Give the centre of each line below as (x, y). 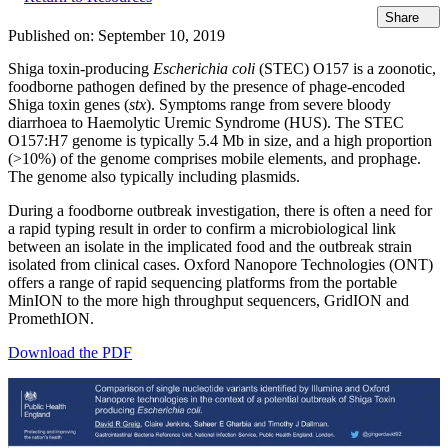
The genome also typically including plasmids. (154, 177)
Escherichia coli (204, 69)
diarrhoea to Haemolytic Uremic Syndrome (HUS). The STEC (206, 123)
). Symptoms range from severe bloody (268, 105)
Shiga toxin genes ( (68, 105)
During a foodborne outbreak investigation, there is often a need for (220, 211)
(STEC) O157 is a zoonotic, (345, 69)
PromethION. (51, 319)
